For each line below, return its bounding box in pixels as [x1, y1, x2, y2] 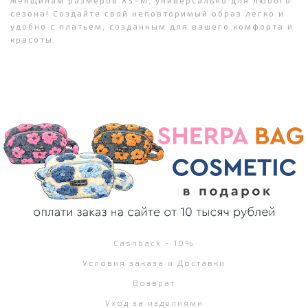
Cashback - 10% [113, 238, 195, 248]
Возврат [133, 278, 175, 288]
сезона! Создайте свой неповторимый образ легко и [10, 8, 285, 18]
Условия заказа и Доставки [82, 258, 225, 268]
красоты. [10, 34, 56, 44]
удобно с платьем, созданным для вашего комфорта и [10, 21, 294, 31]
